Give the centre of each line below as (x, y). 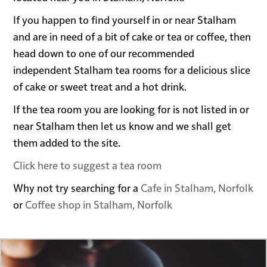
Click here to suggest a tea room (88, 165)
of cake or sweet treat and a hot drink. (100, 86)
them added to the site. (67, 142)
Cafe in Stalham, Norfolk (197, 188)
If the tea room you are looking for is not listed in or (131, 109)
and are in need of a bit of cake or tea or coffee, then (132, 36)
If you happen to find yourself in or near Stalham (125, 20)
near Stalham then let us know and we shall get (122, 126)
